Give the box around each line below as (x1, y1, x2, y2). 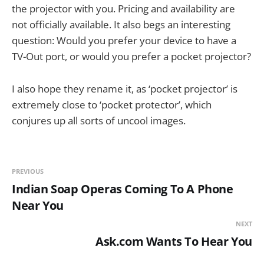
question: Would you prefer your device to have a (12, 34, 236, 48)
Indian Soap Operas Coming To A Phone (12, 180, 233, 197)
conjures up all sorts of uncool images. (12, 113, 186, 127)
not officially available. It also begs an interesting (12, 18, 230, 32)
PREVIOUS (12, 166, 44, 176)
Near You (12, 197, 64, 213)
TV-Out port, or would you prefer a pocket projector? (12, 49, 251, 64)
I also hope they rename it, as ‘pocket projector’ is (12, 81, 237, 95)
